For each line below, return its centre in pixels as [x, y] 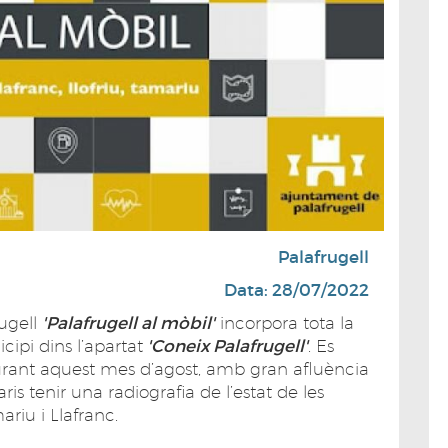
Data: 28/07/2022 [296, 290]
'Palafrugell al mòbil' [128, 323]
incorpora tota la [284, 322]
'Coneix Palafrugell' [225, 346]
